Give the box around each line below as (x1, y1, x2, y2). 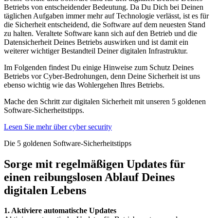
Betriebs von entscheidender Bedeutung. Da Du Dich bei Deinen (4, 2, 203, 11)
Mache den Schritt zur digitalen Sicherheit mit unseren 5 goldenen (4, 97, 206, 106)
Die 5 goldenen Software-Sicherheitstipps (4, 139, 131, 147)
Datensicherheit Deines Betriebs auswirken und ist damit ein (4, 37, 188, 46)
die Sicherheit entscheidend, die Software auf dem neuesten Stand (4, 20, 205, 29)
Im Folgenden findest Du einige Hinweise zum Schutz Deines (4, 63, 194, 72)
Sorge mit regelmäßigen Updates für (4, 157, 185, 170)
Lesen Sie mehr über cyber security (4, 122, 112, 131)
